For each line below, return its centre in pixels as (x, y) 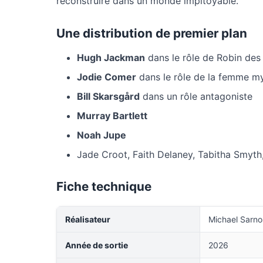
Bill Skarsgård (108, 96)
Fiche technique (104, 186)
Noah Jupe (102, 135)
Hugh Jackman (111, 58)
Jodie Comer (107, 77)
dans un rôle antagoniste (196, 96)
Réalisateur (88, 219)
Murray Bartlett (112, 116)
